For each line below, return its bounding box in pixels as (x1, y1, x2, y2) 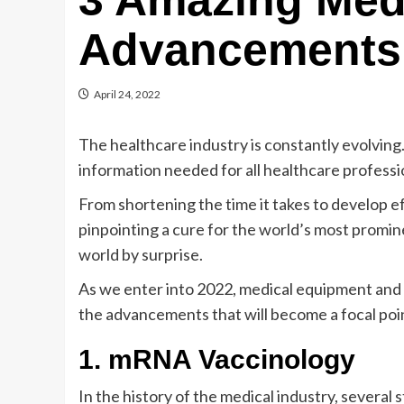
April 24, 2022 (94, 87, 161, 101)
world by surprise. (78, 244, 203, 264)
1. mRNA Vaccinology (78, 344, 355, 374)
